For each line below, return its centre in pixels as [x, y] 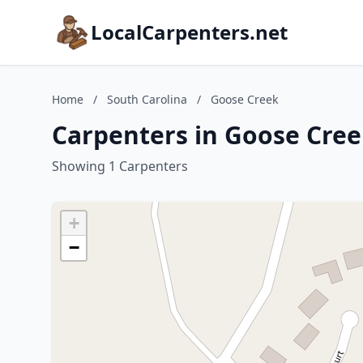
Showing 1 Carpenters [120, 166]
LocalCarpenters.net [189, 32]
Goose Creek [244, 99]
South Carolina [147, 99]
